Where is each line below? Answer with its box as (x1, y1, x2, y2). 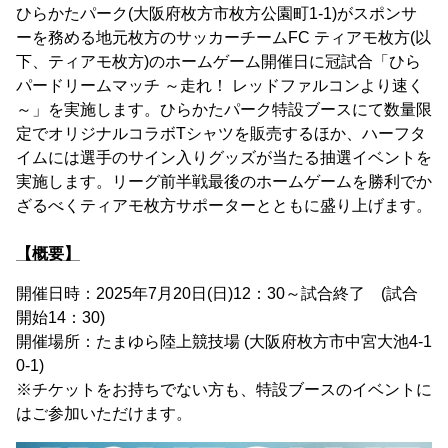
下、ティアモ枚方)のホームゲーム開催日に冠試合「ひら (16, 53, 421, 70)
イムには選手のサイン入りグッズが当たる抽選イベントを (16, 149, 432, 166)
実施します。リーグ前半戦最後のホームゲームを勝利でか (16, 173, 432, 190)
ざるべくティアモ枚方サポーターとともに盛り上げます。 (16, 197, 432, 214)
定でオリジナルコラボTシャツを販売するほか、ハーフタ (16, 125, 426, 142)
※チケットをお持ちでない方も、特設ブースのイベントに (16, 381, 432, 398)
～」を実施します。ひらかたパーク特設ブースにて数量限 (16, 101, 432, 118)
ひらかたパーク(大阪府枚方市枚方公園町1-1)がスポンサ (16, 5, 417, 22)
